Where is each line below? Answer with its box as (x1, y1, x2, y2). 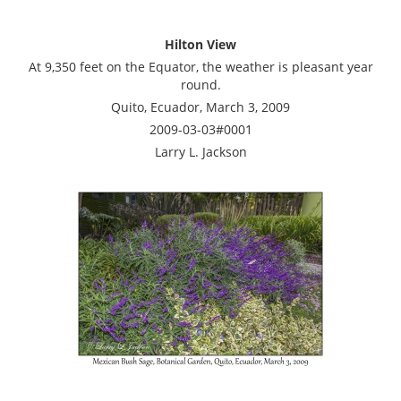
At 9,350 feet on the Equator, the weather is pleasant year (28, 57, 373, 75)
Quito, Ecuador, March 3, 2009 (111, 98, 290, 115)
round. (180, 75, 221, 93)
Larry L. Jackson (154, 142, 247, 160)
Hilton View (165, 35, 236, 53)
